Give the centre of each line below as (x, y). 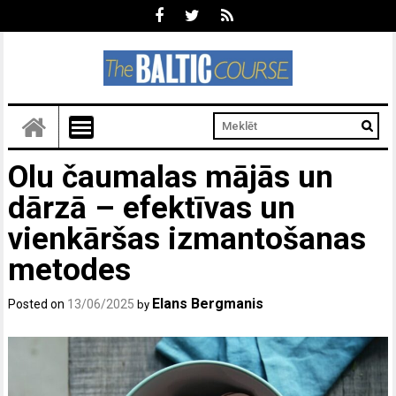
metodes (70, 270)
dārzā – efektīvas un (152, 208)
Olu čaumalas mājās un (171, 177)
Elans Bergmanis (208, 303)
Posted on (38, 304)
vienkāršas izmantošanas (187, 239)
